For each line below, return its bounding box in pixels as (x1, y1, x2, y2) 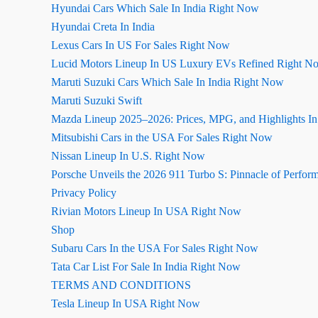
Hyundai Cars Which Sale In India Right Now (51, 2, 259, 14)
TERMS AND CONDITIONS (51, 279, 191, 291)
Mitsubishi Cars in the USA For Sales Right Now (51, 131, 273, 143)
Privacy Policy (51, 187, 116, 199)
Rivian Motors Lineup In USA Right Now (51, 205, 241, 217)
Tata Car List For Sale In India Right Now (51, 261, 241, 273)
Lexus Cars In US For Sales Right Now (51, 39, 230, 51)
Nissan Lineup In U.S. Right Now (51, 150, 205, 162)
